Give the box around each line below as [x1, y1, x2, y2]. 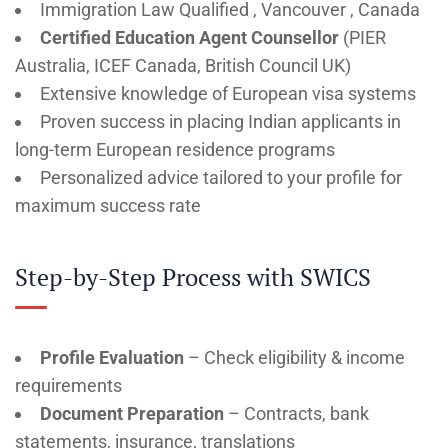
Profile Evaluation [40, 346, 184, 368]
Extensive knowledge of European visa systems [40, 82, 416, 104]
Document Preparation [40, 402, 224, 424]
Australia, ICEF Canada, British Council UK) [15, 54, 351, 76]
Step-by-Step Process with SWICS [15, 260, 371, 293]
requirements [15, 374, 122, 396]
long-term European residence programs [15, 138, 335, 160]
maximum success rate [15, 194, 201, 216]
